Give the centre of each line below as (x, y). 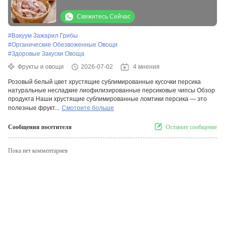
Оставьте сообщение (191, 127)
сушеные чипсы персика (104, 17)
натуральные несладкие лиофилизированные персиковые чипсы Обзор (111, 91)
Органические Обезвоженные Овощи (65, 45)
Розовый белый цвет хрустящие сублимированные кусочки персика (104, 82)
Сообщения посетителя (40, 127)
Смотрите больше (88, 108)
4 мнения (146, 67)
